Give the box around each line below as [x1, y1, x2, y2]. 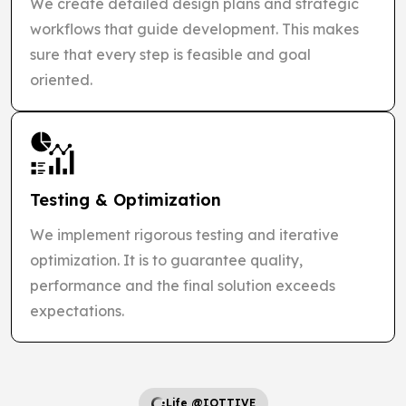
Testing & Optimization [30, 188, 221, 210]
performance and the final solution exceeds [30, 275, 335, 295]
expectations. [30, 301, 124, 320]
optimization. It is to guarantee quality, [30, 250, 303, 269]
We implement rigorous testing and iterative [30, 225, 339, 244]
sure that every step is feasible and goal [30, 44, 311, 63]
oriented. [30, 70, 92, 89]
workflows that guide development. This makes [30, 19, 359, 38]
